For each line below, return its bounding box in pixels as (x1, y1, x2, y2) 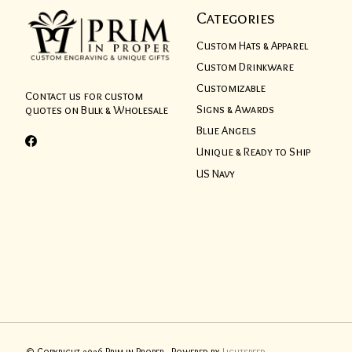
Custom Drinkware (196, 59, 294, 74)
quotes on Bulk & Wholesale (25, 103, 168, 118)
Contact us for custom (25, 89, 143, 104)
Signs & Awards (196, 102, 274, 117)
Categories (196, 8, 275, 28)
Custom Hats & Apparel (196, 38, 308, 53)
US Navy (196, 166, 235, 181)
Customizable (196, 80, 266, 95)
